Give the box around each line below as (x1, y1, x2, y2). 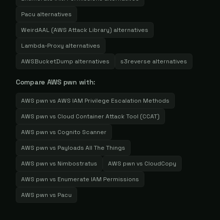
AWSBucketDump (21, 57, 73, 65)
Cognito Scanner (57, 128, 107, 136)
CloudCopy (144, 160, 176, 167)
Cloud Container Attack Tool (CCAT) (57, 112, 160, 120)
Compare (16, 78, 47, 86)
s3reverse (120, 57, 151, 65)
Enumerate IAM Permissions (57, 175, 139, 183)
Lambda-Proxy (21, 42, 64, 50)
